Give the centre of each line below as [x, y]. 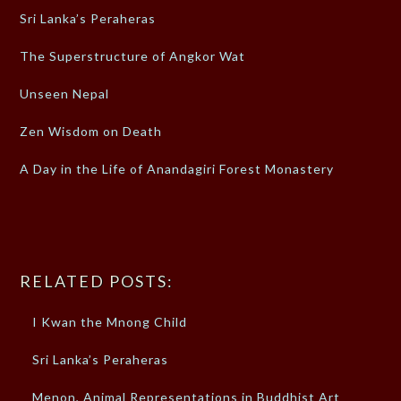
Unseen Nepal [65, 94]
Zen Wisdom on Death [91, 132]
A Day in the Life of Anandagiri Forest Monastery [177, 169]
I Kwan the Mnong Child [110, 322]
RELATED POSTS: [97, 282]
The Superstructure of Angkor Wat [133, 56]
